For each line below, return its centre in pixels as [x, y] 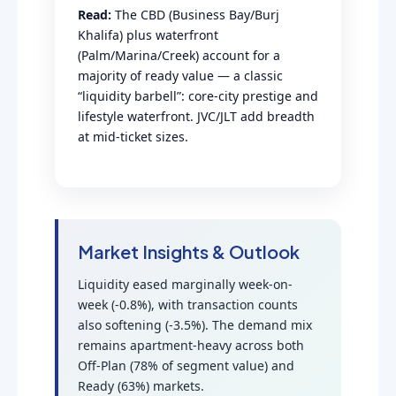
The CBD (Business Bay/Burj [195, 15]
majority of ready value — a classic [180, 76]
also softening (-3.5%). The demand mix [195, 325]
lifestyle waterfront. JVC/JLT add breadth [196, 116]
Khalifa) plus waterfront [148, 35]
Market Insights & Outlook [189, 251]
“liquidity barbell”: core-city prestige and [198, 96]
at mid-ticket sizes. [133, 137]
